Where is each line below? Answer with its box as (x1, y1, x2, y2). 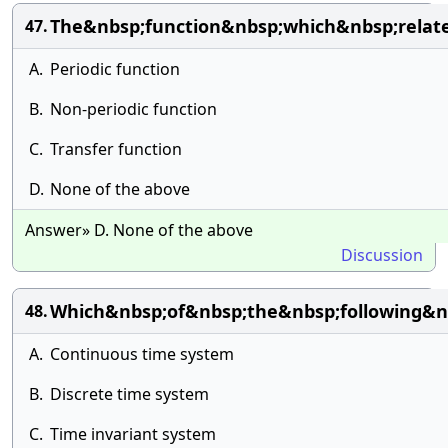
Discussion (341, 244, 423, 266)
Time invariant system (50, 423, 216, 445)
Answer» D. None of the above (25, 219, 253, 241)
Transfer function (50, 138, 182, 160)
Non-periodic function (50, 98, 217, 120)
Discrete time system (50, 383, 209, 405)
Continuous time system (50, 343, 234, 365)
